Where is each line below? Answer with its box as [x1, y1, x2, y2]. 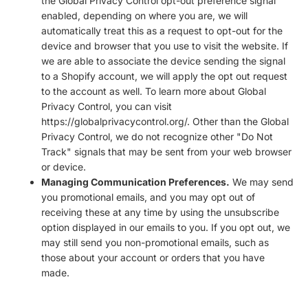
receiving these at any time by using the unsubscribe [41, 206, 279, 219]
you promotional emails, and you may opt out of [41, 191, 255, 203]
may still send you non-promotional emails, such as [41, 236, 269, 249]
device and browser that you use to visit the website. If [41, 40, 288, 52]
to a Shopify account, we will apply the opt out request [41, 70, 287, 82]
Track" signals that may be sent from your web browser [41, 146, 291, 158]
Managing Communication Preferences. [41, 176, 230, 188]
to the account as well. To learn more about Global [41, 85, 266, 98]
